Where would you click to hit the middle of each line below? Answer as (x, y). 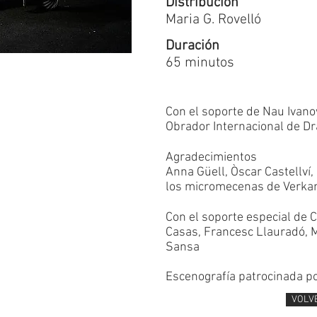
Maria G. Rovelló (213, 20)
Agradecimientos (211, 157)
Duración (192, 46)
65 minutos (200, 63)
